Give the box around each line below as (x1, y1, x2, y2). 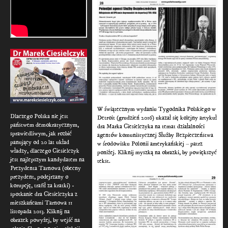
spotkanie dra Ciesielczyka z (10, 190, 77, 198)
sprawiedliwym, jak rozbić (10, 129, 72, 137)
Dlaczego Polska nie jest (10, 112, 68, 120)
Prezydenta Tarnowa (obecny (10, 164, 81, 172)
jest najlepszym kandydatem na (10, 155, 84, 163)
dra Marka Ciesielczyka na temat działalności (97, 123, 205, 131)
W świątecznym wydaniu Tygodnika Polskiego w (97, 105, 216, 113)
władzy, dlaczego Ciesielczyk (10, 147, 79, 155)
